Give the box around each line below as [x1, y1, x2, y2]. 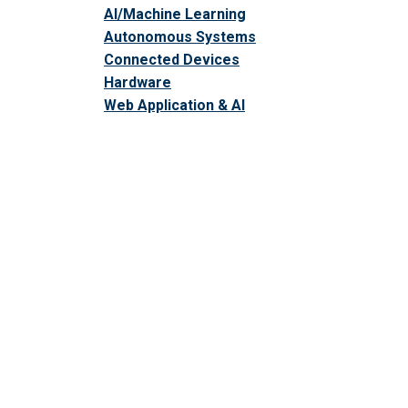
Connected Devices [104, 50, 240, 68]
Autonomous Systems [104, 27, 256, 46]
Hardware [104, 73, 171, 91]
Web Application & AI [104, 96, 245, 114]
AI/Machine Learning [104, 5, 246, 23]
